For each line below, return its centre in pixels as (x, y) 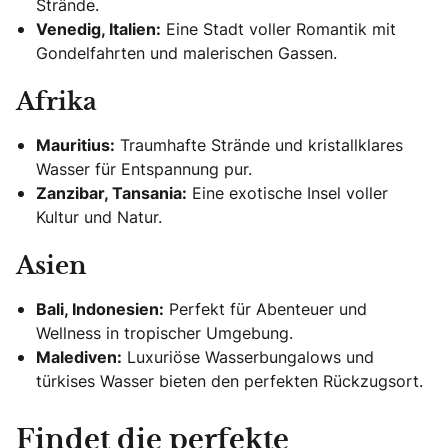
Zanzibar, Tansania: (111, 193)
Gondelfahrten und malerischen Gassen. (186, 53)
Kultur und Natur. (99, 217)
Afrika (56, 103)
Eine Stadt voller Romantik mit (278, 29)
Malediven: (79, 357)
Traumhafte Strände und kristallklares (259, 145)
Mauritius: (75, 145)
